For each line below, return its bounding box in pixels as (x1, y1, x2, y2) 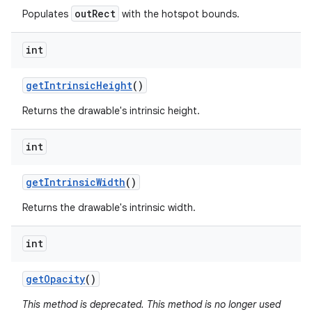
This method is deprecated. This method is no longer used (22, 298, 281, 311)
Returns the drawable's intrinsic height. (22, 104, 200, 117)
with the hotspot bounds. (119, 8, 240, 20)
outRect (75, 7, 116, 20)
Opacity (44, 272, 85, 286)
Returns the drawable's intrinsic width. (22, 201, 196, 214)
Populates (22, 8, 71, 20)
